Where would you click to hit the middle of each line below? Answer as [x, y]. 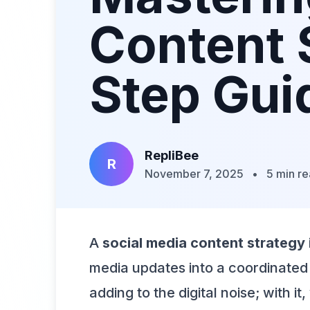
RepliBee [172, 155]
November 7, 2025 [194, 174]
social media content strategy [204, 243]
